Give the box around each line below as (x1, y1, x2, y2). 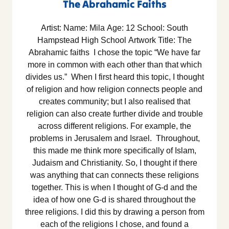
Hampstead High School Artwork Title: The (37, 36, 192, 45)
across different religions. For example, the (38, 122, 191, 131)
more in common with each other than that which (27, 60, 202, 70)
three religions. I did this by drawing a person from (25, 208, 204, 217)
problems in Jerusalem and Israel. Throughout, (29, 134, 200, 143)
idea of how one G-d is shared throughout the (33, 195, 196, 204)
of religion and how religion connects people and (27, 85, 202, 94)
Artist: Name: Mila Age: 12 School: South (41, 24, 188, 33)
